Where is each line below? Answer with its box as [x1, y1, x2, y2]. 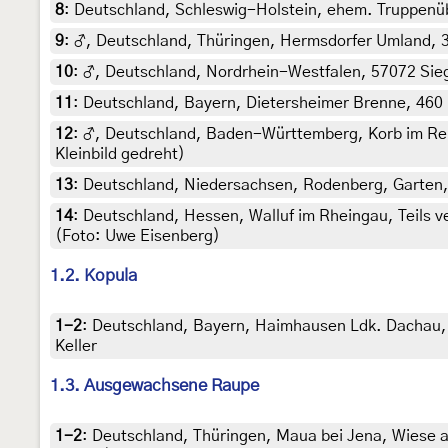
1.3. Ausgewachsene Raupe [50, 377, 259, 395]
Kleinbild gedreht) [55, 146, 185, 163]
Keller [55, 338, 97, 355]
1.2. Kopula [50, 267, 137, 285]
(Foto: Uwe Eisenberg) [55, 228, 220, 245]
